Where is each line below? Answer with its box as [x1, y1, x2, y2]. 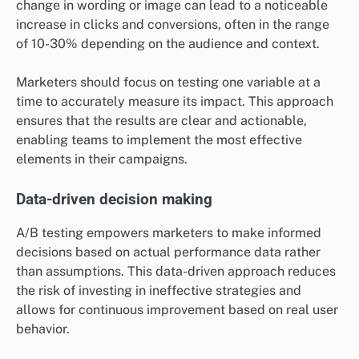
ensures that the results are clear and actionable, [16, 112, 307, 128]
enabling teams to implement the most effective [16, 131, 302, 147]
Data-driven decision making [16, 190, 212, 208]
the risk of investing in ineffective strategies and [16, 283, 301, 299]
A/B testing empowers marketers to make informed [16, 225, 321, 241]
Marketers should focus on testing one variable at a [16, 74, 321, 90]
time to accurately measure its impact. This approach [16, 93, 333, 109]
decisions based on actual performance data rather [16, 244, 321, 260]
